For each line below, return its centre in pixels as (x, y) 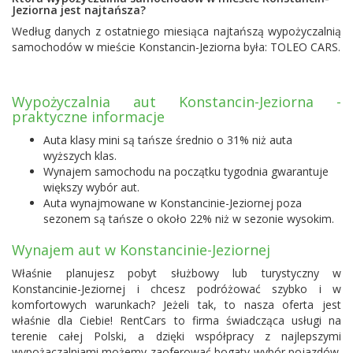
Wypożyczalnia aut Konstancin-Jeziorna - (176, 101)
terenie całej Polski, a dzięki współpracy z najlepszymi (176, 336)
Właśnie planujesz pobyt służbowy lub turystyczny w (176, 273)
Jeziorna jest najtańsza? (79, 9)
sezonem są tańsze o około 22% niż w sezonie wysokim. (189, 218)
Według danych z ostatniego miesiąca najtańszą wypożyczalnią (176, 31)
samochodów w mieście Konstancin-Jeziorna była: (141, 46)
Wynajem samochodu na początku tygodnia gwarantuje (186, 171)
